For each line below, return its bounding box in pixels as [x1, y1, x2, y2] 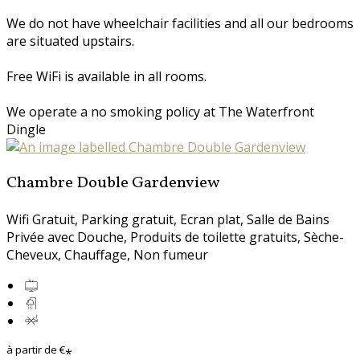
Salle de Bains [247, 210, 329, 228]
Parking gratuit [81, 210, 174, 228]
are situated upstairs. [6, 31, 134, 50]
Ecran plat [180, 210, 240, 228]
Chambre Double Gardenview [6, 171, 219, 194]
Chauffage [64, 245, 127, 264]
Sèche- [304, 227, 344, 246]
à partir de [6, 342, 57, 357]
